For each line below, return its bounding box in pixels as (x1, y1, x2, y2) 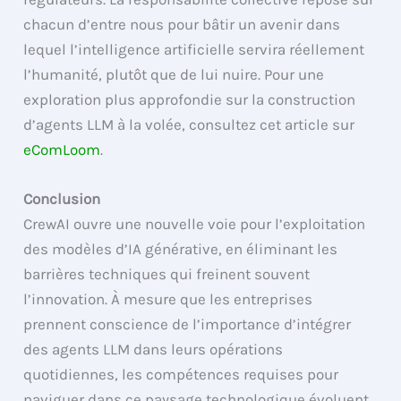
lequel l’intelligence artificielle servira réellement (23, 40, 365, 59)
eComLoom (23, 141, 101, 159)
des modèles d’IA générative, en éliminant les (23, 240, 338, 259)
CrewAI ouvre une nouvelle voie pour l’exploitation (23, 215, 366, 234)
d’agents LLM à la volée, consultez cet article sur (23, 115, 355, 134)
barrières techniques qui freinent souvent (23, 265, 311, 284)
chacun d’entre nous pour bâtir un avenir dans (23, 15, 341, 34)
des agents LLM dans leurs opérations (23, 340, 284, 359)
